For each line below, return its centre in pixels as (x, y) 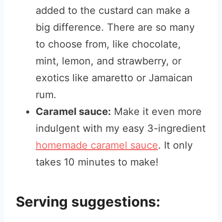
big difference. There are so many (115, 27)
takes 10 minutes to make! (97, 162)
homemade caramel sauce (97, 145)
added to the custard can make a (113, 10)
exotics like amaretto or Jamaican (114, 78)
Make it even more (156, 111)
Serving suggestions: (88, 202)
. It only (175, 145)
